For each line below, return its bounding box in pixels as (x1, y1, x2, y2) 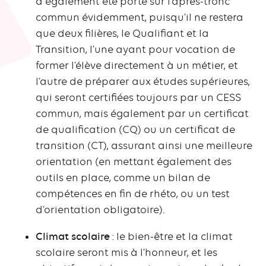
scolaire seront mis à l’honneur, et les (36, 246, 217, 259)
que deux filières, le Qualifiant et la (36, 27, 209, 40)
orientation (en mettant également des (36, 156, 232, 168)
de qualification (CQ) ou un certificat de (36, 123, 235, 136)
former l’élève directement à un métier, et (36, 59, 238, 72)
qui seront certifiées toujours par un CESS (36, 91, 241, 104)
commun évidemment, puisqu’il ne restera (36, 11, 243, 24)
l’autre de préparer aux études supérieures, (36, 75, 250, 88)
